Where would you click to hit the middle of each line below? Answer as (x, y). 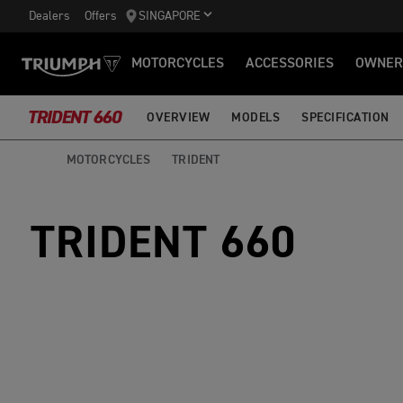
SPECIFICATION (345, 117)
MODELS (255, 117)
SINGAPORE (170, 16)
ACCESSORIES (290, 64)
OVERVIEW (178, 117)
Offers (101, 16)
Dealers (49, 16)
